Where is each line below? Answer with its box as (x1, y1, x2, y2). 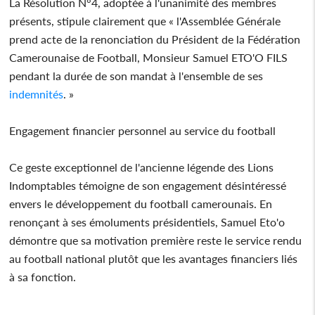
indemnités (9, 86, 64, 101)
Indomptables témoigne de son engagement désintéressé (9, 178, 287, 192)
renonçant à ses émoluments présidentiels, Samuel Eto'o (9, 214, 285, 229)
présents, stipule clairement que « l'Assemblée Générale (9, 13, 281, 27)
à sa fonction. (9, 269, 77, 283)
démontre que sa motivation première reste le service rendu (9, 233, 302, 247)
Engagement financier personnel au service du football (9, 123, 276, 137)
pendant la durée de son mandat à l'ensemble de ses (9, 68, 264, 82)
